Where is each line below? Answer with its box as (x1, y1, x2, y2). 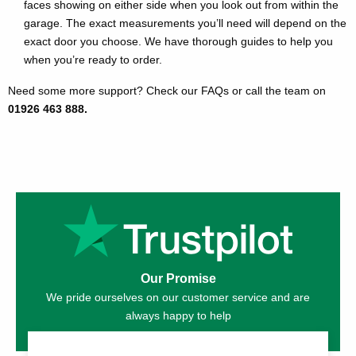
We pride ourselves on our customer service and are (46, 291, 310, 304)
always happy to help (125, 309, 231, 323)
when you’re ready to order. (24, 53, 162, 67)
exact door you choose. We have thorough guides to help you (24, 35, 333, 48)
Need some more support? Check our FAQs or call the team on (8, 84, 326, 98)
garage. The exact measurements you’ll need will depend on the (24, 17, 346, 30)
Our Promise (140, 272, 216, 286)
